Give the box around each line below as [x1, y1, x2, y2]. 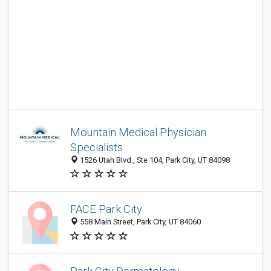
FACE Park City [70, 203, 142, 216]
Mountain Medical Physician [70, 126, 206, 139]
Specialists [70, 141, 123, 154]
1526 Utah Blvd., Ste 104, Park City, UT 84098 [78, 155, 230, 165]
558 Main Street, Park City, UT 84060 [78, 217, 201, 227]
